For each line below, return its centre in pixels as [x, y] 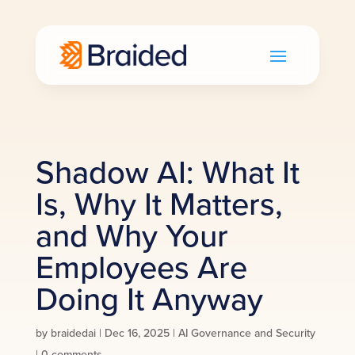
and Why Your [132, 235]
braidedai [73, 332]
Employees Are [141, 266]
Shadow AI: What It [167, 171]
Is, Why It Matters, [159, 203]
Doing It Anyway [149, 298]
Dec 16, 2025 [137, 332]
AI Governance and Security [246, 332]
